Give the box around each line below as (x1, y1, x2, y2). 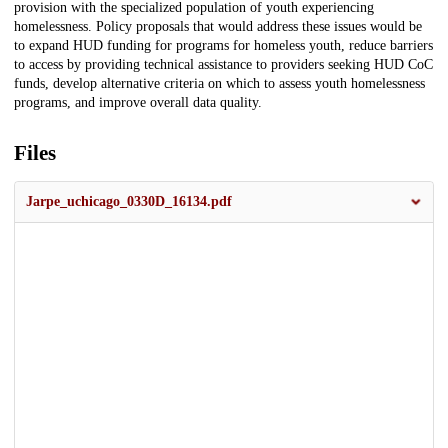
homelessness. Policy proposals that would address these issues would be (14, 19, 422, 35)
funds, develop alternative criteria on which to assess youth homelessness (14, 76, 425, 92)
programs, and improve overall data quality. (14, 95, 262, 111)
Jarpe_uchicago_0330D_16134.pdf (26, 194, 232, 210)
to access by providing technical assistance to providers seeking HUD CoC (14, 57, 433, 73)
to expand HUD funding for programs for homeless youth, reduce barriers (14, 38, 433, 54)
